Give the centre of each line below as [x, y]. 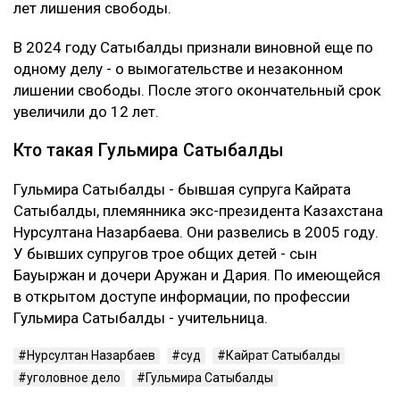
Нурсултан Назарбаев [91, 356]
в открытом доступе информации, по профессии [182, 297]
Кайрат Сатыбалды [283, 356]
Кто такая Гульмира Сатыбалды [149, 151]
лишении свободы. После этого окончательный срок [197, 91]
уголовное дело [74, 378]
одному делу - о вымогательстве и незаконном [178, 69]
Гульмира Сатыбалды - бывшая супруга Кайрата [182, 190]
